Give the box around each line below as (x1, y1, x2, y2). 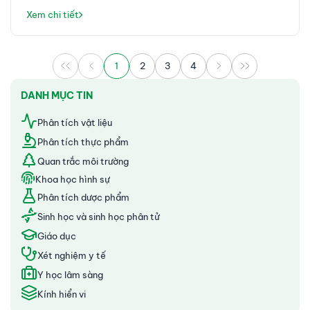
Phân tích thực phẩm (37, 136, 129, 147)
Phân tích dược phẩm (37, 191, 129, 203)
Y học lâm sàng (37, 268, 103, 280)
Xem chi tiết (26, 8, 79, 20)
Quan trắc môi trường (37, 155, 129, 167)
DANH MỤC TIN (21, 89, 93, 102)
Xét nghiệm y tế (37, 249, 106, 261)
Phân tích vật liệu (37, 116, 112, 128)
